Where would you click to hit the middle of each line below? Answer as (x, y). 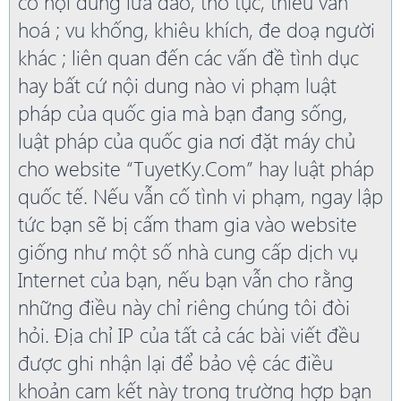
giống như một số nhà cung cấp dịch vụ (188, 252)
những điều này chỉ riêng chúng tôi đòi (184, 307)
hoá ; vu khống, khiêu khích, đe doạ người (196, 30)
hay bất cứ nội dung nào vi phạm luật (177, 85)
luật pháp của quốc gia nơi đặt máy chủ (187, 141)
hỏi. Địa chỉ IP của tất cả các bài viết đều (189, 335)
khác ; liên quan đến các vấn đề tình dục (188, 57)
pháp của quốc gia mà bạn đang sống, (183, 113)
